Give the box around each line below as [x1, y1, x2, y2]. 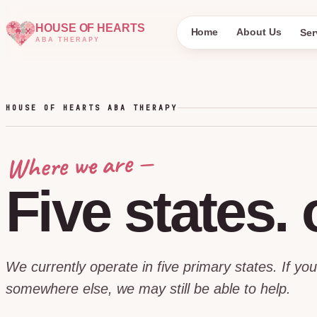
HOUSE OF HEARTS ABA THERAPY [6, 103, 178, 113]
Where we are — [5, 145, 154, 185]
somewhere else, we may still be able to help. [6, 281, 291, 296]
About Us [236, 27, 282, 38]
